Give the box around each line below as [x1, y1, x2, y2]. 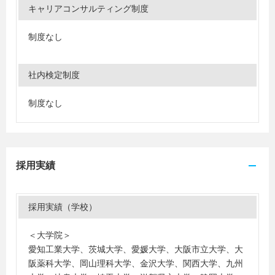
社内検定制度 [28, 70, 80, 80]
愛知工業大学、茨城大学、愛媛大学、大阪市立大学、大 [28, 244, 243, 254]
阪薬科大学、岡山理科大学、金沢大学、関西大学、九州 [28, 258, 243, 268]
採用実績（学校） [28, 202, 97, 212]
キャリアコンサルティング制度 [28, 4, 149, 14]
